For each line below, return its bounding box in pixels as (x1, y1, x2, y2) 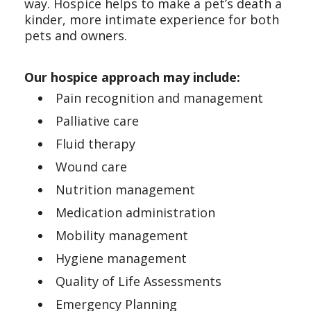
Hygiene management (56, 250, 187, 267)
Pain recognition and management (56, 90, 263, 106)
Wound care (56, 158, 127, 175)
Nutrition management (56, 181, 195, 198)
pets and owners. (24, 27, 127, 44)
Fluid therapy (56, 135, 135, 152)
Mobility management (56, 227, 188, 244)
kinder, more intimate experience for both (24, 11, 279, 28)
